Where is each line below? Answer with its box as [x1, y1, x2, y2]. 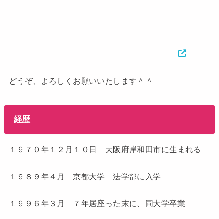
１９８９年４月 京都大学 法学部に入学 [8, 172, 161, 181]
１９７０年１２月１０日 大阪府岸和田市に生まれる [8, 145, 201, 154]
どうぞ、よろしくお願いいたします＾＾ [8, 76, 153, 85]
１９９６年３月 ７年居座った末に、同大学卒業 [8, 199, 185, 208]
